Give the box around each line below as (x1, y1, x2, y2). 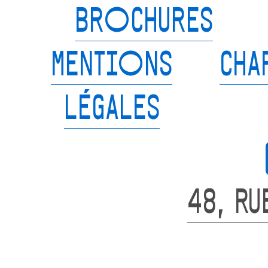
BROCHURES (75, 5, 214, 41)
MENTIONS (51, 49, 173, 85)
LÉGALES (63, 93, 160, 129)
